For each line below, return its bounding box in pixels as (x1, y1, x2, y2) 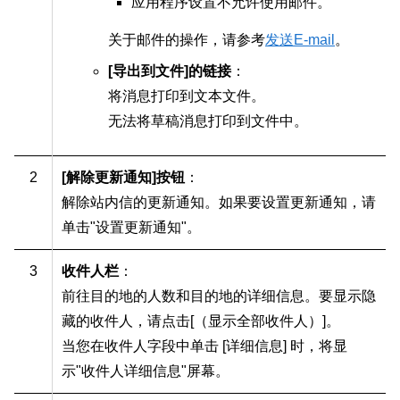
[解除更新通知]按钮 (62, 170, 185, 186)
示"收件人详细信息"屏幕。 (62, 363, 229, 379)
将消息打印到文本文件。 (108, 88, 265, 104)
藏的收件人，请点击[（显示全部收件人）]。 (62, 313, 340, 329)
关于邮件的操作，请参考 (108, 32, 265, 48)
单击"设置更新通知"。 (62, 220, 201, 236)
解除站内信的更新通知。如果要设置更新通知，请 (62, 195, 376, 211)
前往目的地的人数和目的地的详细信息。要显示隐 (62, 288, 376, 304)
